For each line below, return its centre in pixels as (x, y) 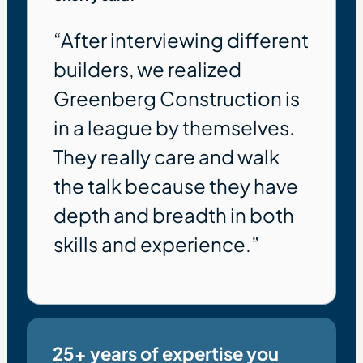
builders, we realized (147, 69)
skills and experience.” (156, 244)
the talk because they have (175, 186)
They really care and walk (166, 156)
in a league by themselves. (174, 127)
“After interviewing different (181, 40)
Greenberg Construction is (176, 98)
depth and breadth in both (173, 215)
